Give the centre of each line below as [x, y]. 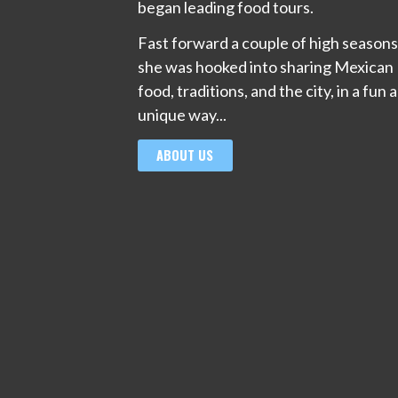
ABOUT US [185, 155]
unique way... [182, 115]
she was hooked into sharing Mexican [265, 67]
